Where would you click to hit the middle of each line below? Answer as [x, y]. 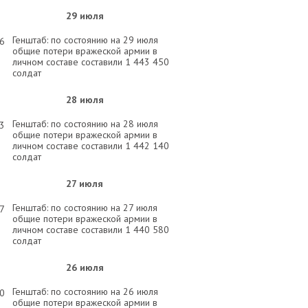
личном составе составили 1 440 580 [91, 230]
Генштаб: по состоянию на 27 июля [85, 208]
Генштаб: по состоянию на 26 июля [85, 291]
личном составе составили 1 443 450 [91, 62]
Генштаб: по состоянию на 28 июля [85, 124]
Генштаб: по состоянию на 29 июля [85, 40]
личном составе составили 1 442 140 [91, 146]
